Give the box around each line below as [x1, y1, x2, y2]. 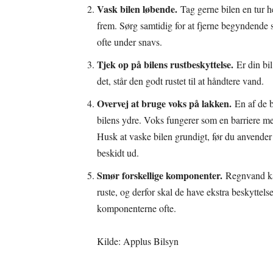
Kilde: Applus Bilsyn [97, 235, 179, 247]
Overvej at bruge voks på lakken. [97, 96, 232, 110]
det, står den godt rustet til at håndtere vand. [97, 74, 264, 87]
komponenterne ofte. [97, 202, 176, 214]
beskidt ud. [97, 146, 139, 159]
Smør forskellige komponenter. [97, 168, 225, 182]
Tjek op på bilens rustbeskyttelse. [97, 57, 233, 71]
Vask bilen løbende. [97, 2, 177, 16]
